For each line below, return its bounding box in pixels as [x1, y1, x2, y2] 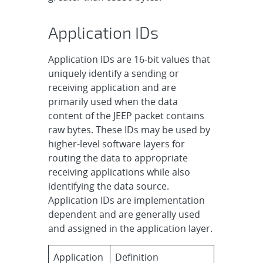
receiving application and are [48, 80, 177, 94]
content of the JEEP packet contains [48, 109, 205, 122]
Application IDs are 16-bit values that [48, 52, 211, 66]
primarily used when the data [48, 95, 178, 108]
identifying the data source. [48, 179, 170, 193]
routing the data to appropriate [48, 151, 188, 164]
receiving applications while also [48, 165, 191, 178]
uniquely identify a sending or [48, 66, 180, 80]
